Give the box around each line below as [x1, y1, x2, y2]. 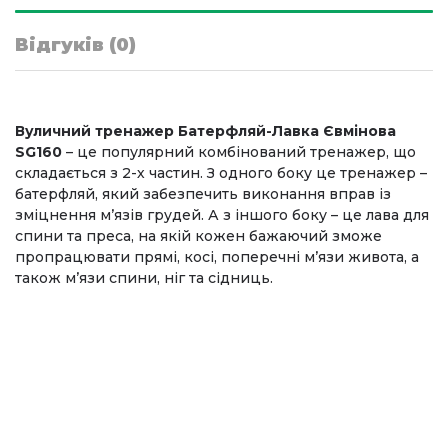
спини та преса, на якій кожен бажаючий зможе [15, 227, 382, 245]
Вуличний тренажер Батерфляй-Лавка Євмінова [15, 122, 396, 140]
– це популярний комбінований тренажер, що [62, 143, 416, 161]
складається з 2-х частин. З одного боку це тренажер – [15, 164, 427, 182]
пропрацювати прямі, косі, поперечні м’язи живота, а [15, 248, 419, 266]
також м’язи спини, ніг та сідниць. [15, 269, 273, 287]
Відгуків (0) [15, 34, 136, 56]
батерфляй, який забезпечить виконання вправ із [15, 185, 391, 203]
